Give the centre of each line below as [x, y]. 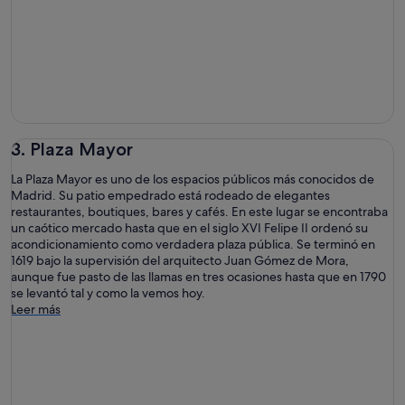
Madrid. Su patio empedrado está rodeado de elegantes [170, 195]
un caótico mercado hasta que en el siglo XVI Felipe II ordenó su [189, 227]
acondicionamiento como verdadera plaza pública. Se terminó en [193, 244]
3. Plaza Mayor [72, 149]
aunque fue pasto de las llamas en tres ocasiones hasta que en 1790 [198, 276]
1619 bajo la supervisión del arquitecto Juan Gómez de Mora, [180, 260]
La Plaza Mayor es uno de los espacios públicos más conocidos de [193, 179]
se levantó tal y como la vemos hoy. [108, 292]
